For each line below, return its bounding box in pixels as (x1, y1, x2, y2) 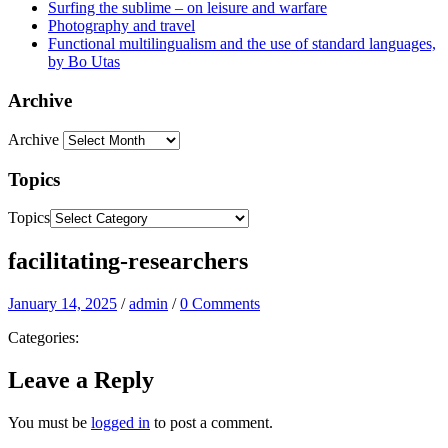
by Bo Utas (48, 53, 120, 71)
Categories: (8, 329, 79, 347)
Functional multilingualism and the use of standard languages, (48, 35, 436, 53)
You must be (8, 413, 91, 431)
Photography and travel (48, 17, 195, 35)
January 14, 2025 (8, 295, 117, 313)
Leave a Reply (8, 367, 154, 394)
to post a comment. (150, 413, 273, 431)
